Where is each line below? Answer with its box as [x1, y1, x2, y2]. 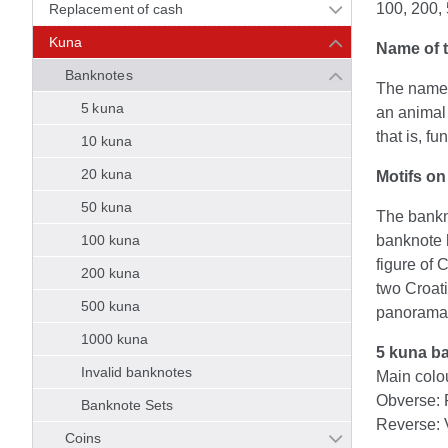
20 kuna [81, 166, 132, 182]
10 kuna [81, 133, 132, 149]
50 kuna [81, 199, 132, 215]
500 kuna [81, 298, 140, 314]
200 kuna [81, 265, 140, 281]
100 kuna [81, 232, 140, 248]
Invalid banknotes [81, 364, 193, 380]
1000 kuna [81, 331, 148, 347]
